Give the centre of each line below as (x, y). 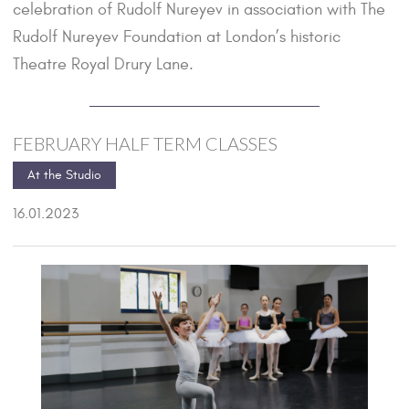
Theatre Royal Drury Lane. (103, 65)
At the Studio (64, 175)
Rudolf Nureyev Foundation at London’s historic (177, 37)
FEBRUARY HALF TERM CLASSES (145, 144)
